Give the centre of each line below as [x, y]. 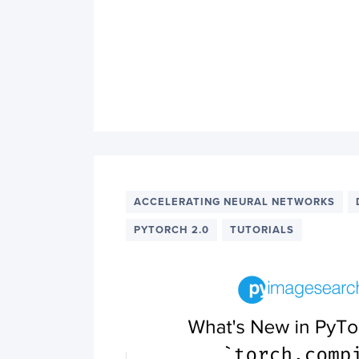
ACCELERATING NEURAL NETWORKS [234, 202]
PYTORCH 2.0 [171, 230]
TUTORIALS [262, 230]
